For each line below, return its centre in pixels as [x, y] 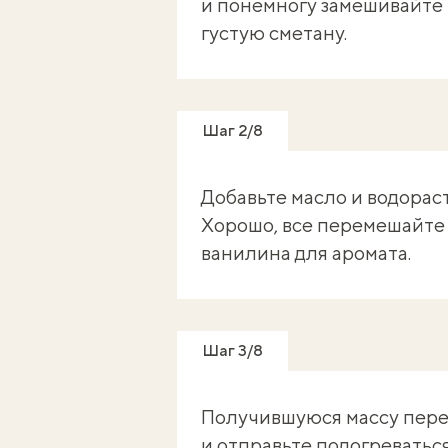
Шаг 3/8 [232, 351]
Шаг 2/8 [232, 131]
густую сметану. [273, 33]
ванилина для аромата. [305, 253]
